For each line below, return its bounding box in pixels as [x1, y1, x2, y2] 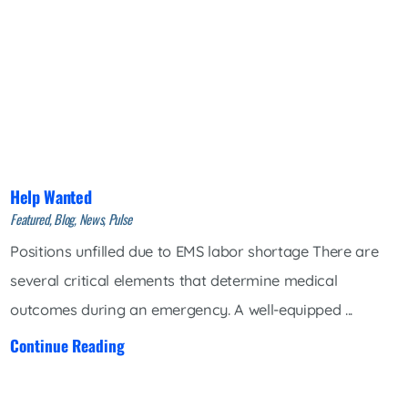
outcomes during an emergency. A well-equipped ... [10, 300, 353, 319]
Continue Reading [10, 332, 126, 357]
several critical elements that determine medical [10, 270, 338, 290]
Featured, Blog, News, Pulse [10, 209, 132, 229]
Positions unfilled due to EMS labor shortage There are [10, 241, 379, 260]
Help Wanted [10, 184, 92, 209]
